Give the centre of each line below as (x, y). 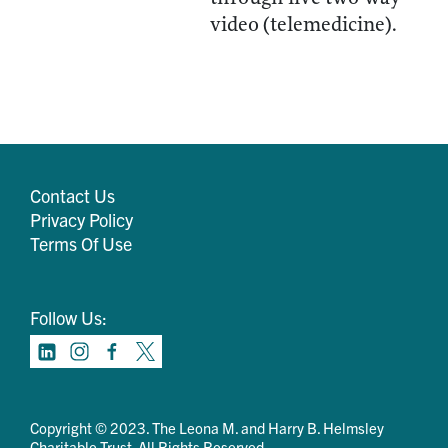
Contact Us (72, 195)
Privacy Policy (81, 219)
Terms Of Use (81, 243)
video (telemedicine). (303, 24)
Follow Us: (68, 317)
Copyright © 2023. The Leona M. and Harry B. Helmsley (207, 427)
